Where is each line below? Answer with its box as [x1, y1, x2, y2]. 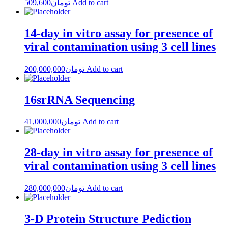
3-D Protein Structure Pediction [24, 212, 191, 226]
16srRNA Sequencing [24, 93, 135, 106]
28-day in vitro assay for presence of [24, 146, 213, 159]
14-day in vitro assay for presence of [24, 26, 213, 40]
